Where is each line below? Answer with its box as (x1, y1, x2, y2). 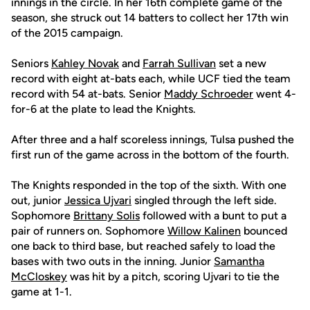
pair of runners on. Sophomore (11, 224, 167, 237)
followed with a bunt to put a (140, 209, 286, 222)
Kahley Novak (51, 57, 119, 70)
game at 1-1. (11, 285, 72, 298)
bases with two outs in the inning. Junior (11, 255, 214, 268)
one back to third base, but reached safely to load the (11, 239, 275, 253)
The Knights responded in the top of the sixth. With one (11, 179, 286, 192)
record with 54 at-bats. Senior (11, 87, 164, 100)
